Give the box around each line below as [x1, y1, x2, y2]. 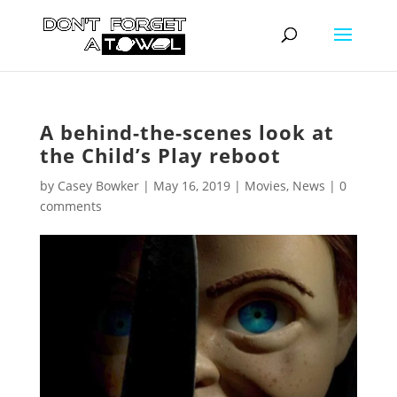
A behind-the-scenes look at [39, 119, 334, 145]
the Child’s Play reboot [39, 142, 281, 168]
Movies [244, 177, 286, 194]
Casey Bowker [57, 177, 139, 194]
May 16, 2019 [152, 177, 230, 194]
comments [39, 198, 102, 214]
